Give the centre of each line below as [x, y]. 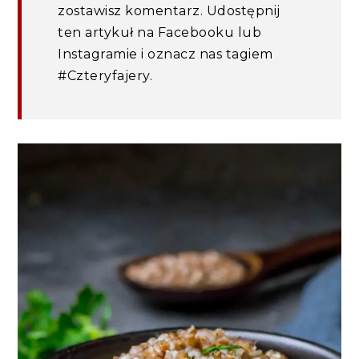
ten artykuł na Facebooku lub [160, 33]
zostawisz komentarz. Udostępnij [169, 11]
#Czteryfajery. [105, 76]
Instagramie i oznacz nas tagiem [165, 54]
